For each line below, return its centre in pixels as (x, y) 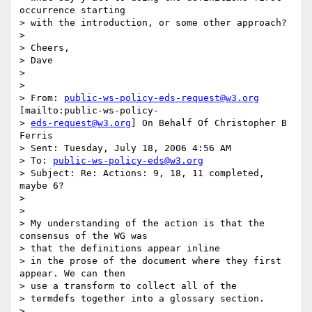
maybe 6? (45, 186)
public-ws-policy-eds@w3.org (128, 161)
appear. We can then (75, 274)
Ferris (36, 136)
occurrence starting (75, 10)
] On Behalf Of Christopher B (209, 123)
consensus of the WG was (86, 236)
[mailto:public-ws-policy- (89, 111)
